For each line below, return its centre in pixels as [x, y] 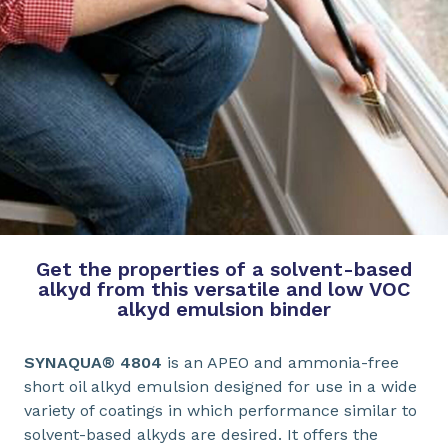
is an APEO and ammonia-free [280, 363]
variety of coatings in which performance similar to [220, 411]
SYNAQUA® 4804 [93, 363]
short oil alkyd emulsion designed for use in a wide [220, 387]
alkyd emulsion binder [224, 309]
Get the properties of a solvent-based [224, 269]
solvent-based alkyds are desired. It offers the [201, 435]
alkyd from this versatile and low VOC [224, 289]
